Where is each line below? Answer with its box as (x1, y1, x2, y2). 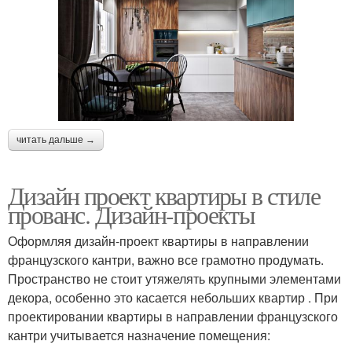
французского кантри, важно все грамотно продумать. (8, 251, 324, 269)
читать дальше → (16, 134, 95, 146)
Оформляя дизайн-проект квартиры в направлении (8, 232, 309, 251)
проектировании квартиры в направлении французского (8, 307, 338, 326)
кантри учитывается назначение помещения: (8, 326, 270, 345)
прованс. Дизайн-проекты (8, 197, 255, 232)
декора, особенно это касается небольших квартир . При (8, 288, 338, 307)
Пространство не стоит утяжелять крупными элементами (8, 269, 341, 288)
